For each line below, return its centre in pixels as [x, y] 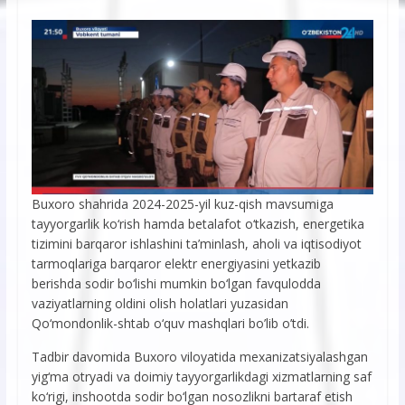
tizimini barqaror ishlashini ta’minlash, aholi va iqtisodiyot [196, 244]
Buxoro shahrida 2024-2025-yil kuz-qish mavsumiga [182, 204]
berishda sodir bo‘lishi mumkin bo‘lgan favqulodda [176, 284]
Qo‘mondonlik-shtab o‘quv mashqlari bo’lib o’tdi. [170, 324]
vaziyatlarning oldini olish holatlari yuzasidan [160, 304]
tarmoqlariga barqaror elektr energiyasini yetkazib [176, 264]
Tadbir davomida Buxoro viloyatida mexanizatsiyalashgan [199, 357]
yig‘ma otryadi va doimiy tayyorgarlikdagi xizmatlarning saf [201, 377]
